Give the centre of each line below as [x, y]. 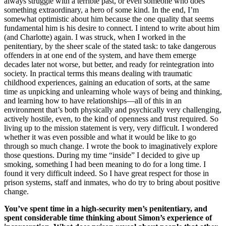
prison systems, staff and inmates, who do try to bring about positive [112, 183]
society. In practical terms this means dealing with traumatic [98, 74]
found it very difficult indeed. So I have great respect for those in [106, 174]
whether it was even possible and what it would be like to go [100, 137]
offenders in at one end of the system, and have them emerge [100, 55]
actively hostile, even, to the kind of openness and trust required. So [111, 119]
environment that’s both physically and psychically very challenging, [113, 110]
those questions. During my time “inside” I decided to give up [102, 155]
